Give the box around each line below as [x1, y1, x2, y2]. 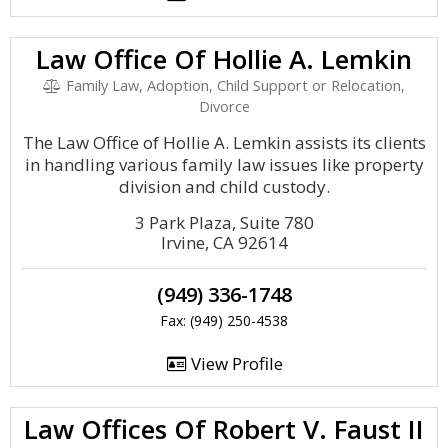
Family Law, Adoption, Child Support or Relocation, [61, 76, 405, 95]
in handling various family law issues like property [24, 153, 424, 176]
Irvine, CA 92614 [160, 231, 288, 254]
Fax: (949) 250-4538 [160, 311, 288, 330]
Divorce [198, 97, 250, 116]
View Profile [186, 352, 283, 375]
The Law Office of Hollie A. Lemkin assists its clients [22, 131, 426, 154]
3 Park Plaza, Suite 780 [134, 211, 314, 234]
